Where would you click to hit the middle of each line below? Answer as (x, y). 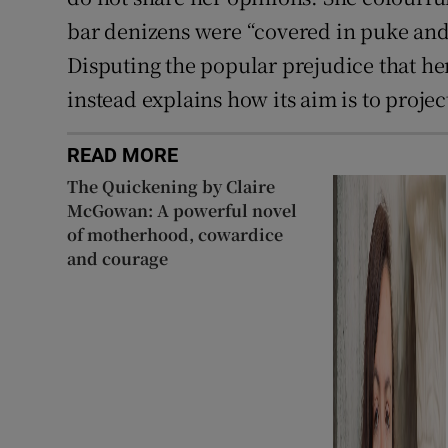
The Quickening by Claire (171, 187)
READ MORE (123, 155)
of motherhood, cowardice (175, 235)
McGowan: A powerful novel (182, 211)
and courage (118, 259)
